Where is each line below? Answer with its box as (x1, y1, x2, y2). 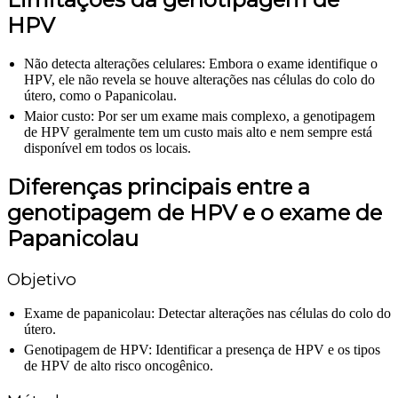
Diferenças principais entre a (7, 173, 310, 200)
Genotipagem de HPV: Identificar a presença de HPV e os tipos (24, 342, 380, 358)
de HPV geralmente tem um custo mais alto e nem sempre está (24, 123, 372, 139)
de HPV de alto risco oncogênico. (24, 358, 213, 374)
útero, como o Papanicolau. (24, 87, 177, 103)
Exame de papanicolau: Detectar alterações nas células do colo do (24, 306, 391, 322)
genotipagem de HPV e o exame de (7, 199, 382, 226)
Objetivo (7, 268, 76, 290)
